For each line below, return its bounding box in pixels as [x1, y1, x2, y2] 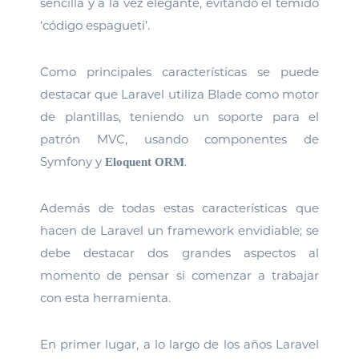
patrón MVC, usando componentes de [40, 131, 319, 147]
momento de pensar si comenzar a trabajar [40, 268, 319, 283]
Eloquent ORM [105, 155, 184, 168]
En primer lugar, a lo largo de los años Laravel [40, 337, 319, 352]
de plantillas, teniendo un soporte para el [40, 109, 319, 124]
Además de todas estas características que [40, 200, 319, 216]
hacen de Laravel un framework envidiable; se [40, 223, 319, 238]
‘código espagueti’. [40, 18, 150, 33]
